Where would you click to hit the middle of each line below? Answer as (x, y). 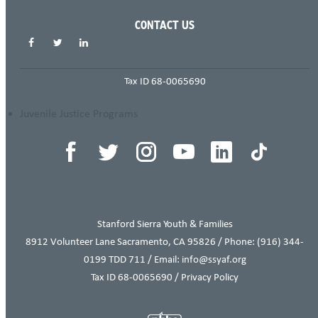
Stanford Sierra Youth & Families (165, 224)
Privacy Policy (210, 277)
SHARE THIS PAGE (66, 15)
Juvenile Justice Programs (79, 113)
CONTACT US (165, 26)
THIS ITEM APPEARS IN (79, 89)
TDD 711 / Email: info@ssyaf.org (176, 259)
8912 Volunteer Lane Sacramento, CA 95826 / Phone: (141, 241)
